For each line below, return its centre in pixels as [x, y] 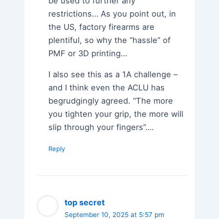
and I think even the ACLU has [107, 88]
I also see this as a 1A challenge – [113, 75]
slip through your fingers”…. [101, 127]
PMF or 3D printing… [88, 54]
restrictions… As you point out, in [112, 14]
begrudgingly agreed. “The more [111, 101]
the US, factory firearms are [102, 27]
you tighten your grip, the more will [116, 114]
